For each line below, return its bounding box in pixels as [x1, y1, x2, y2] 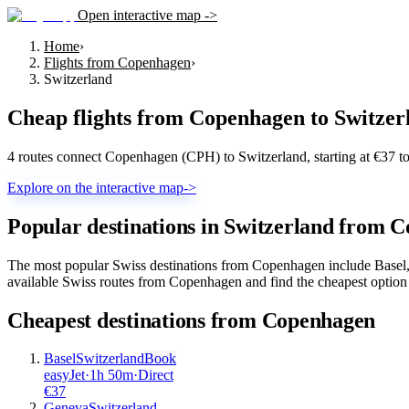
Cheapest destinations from [7, 308, 262, 332]
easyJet [44, 367, 85, 383]
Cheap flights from [7, 105, 189, 130]
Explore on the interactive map [7, 179, 184, 195]
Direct [138, 367, 173, 383]
